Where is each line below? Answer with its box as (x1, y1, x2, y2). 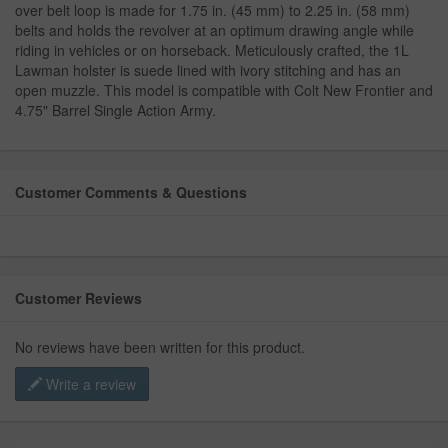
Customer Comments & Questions (15, 181, 247, 202)
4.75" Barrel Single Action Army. (15, 99, 216, 120)
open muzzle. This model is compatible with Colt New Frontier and (15, 79, 433, 100)
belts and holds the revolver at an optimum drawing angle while (15, 19, 414, 40)
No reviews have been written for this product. (15, 336, 305, 357)
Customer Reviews (15, 287, 142, 308)
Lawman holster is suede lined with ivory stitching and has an (15, 59, 401, 80)
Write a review (42, 373, 136, 394)
